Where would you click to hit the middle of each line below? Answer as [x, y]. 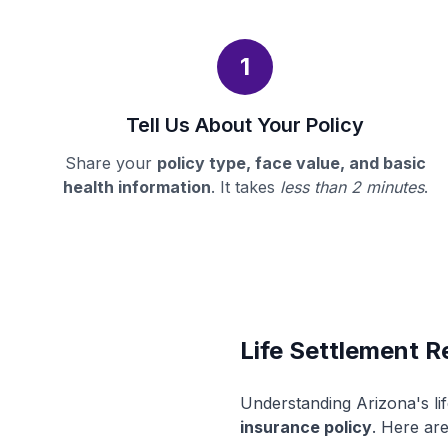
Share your [110, 163]
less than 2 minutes [351, 187]
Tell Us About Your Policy [245, 125]
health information [136, 187]
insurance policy [306, 427]
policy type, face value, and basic [291, 163]
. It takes [245, 187]
